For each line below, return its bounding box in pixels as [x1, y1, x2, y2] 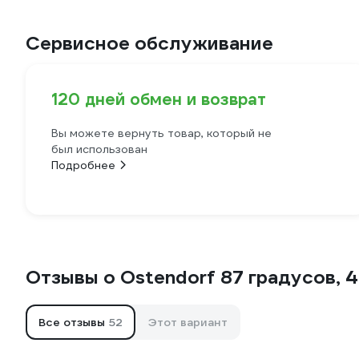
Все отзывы [38, 315, 108, 329]
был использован [51, 142, 147, 156]
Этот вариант [148, 315, 228, 329]
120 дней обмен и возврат [51, 89, 266, 110]
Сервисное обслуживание [26, 31, 273, 55]
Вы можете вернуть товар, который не [51, 126, 272, 140]
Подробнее [51, 158, 115, 172]
